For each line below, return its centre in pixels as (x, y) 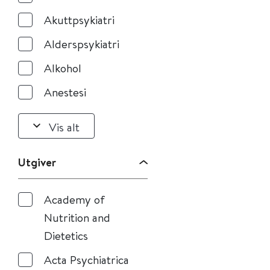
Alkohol (63, 68)
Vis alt (64, 127)
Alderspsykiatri (82, 44)
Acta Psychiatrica (86, 259)
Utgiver (37, 162)
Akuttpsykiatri (79, 20)
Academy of (74, 199)
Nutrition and (77, 217)
